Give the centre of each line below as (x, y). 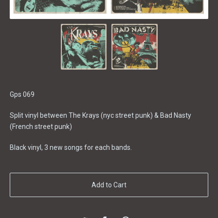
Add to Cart (109, 185)
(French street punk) (41, 127)
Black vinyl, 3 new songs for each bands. (71, 148)
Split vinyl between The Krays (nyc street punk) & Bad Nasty (100, 116)
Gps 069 (22, 95)
